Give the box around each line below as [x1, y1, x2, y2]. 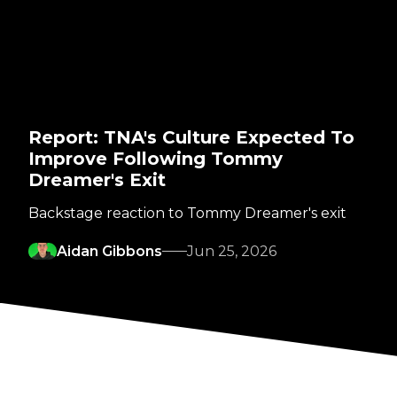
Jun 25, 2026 [187, 242, 276, 260]
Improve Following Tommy [28, 147, 283, 169]
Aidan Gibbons [57, 242, 162, 260]
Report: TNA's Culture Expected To [28, 126, 354, 148]
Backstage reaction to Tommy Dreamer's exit [28, 204, 346, 222]
